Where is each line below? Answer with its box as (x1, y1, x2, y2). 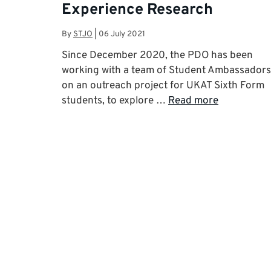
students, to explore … (62, 94, 168, 108)
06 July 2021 (99, 28, 145, 39)
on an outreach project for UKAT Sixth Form (62, 79, 264, 93)
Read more (168, 94, 218, 108)
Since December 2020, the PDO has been (62, 48, 253, 62)
